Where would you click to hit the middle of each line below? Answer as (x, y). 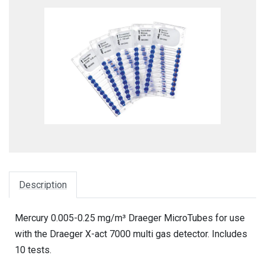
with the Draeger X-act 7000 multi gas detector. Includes (131, 234)
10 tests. (33, 250)
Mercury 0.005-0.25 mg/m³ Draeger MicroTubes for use (130, 218)
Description (43, 185)
